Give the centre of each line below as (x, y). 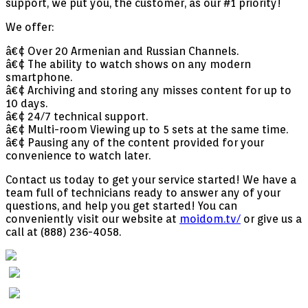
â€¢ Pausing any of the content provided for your (135, 143)
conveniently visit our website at (92, 219)
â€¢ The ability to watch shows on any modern (128, 65)
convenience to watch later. (78, 156)
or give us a (271, 219)
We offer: (30, 27)
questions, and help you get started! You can (121, 206)
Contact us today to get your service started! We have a (151, 180)
